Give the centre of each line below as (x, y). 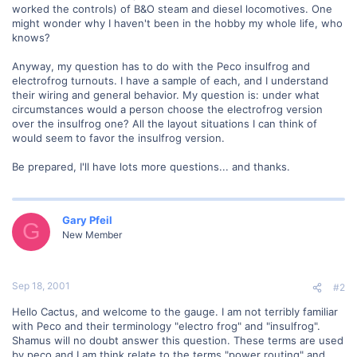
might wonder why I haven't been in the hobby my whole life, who (177, 23)
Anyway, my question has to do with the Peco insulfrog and (161, 66)
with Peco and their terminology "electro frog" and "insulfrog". (166, 326)
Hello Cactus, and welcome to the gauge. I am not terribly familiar (175, 312)
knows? (31, 37)
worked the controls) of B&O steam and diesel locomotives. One (172, 8)
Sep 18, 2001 (41, 286)
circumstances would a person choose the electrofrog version (167, 109)
